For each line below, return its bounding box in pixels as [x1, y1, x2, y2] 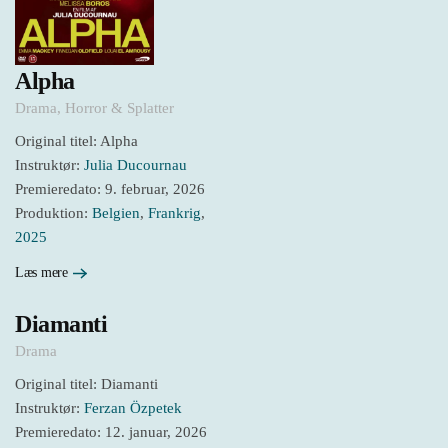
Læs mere [15, 264, 68, 280]
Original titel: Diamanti [15, 375, 158, 392]
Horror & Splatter [65, 100, 174, 117]
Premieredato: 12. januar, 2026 [15, 423, 207, 440]
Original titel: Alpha [15, 133, 138, 150]
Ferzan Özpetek [84, 399, 182, 416]
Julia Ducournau [84, 157, 187, 174]
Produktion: [15, 205, 92, 222]
